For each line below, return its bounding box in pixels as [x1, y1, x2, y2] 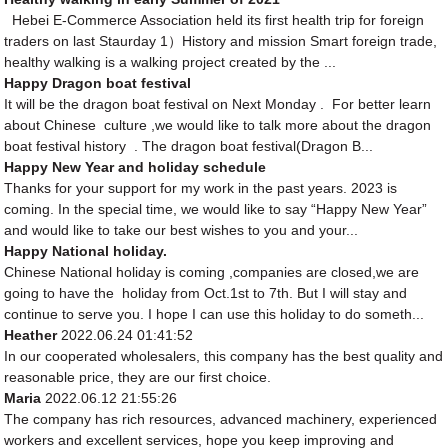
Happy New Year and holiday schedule [4, 159, 267, 176]
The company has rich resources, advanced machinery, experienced [4, 411, 438, 428]
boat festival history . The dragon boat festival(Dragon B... [4, 138, 374, 155]
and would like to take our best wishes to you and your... [4, 222, 359, 239]
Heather [4, 327, 58, 344]
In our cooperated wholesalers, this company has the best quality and [4, 348, 444, 365]
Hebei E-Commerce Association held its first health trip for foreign [4, 12, 425, 29]
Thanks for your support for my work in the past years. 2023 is [4, 180, 398, 197]
